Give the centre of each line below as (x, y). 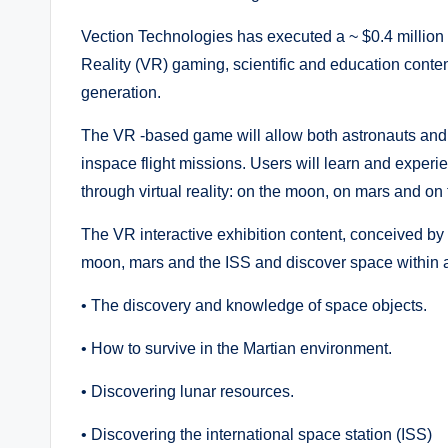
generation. (121, 92)
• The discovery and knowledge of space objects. (254, 305)
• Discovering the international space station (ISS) (256, 434)
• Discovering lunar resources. (187, 391)
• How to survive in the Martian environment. (236, 348)
